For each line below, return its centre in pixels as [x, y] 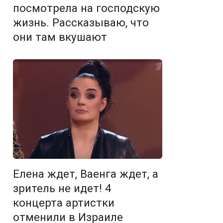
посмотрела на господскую [86, 8]
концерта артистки [64, 203]
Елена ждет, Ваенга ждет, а [86, 174]
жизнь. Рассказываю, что [81, 23]
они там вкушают [60, 37]
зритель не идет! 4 [62, 188]
